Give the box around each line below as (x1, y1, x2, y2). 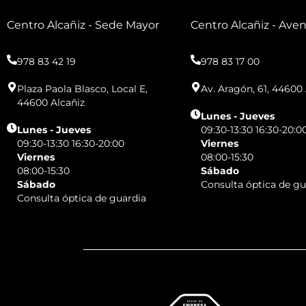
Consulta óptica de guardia (17, 192, 146, 205)
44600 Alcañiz (17, 96, 85, 109)
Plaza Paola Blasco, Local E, (17, 83, 148, 96)
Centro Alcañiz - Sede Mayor (7, 18, 159, 32)
